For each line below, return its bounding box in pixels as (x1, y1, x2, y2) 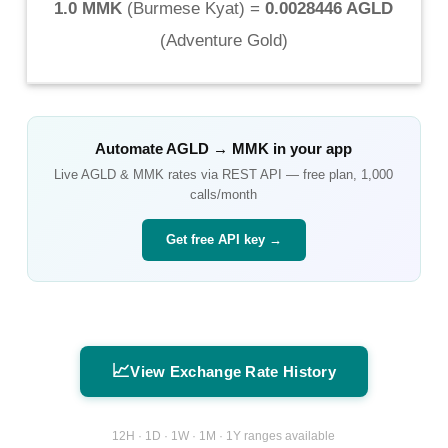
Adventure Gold (165, 30, 282, 50)
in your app (269, 139, 353, 157)
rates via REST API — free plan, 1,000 (164, 166, 394, 182)
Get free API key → (165, 231, 282, 247)
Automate (95, 139, 167, 157)
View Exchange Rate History (130, 362, 337, 380)
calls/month (190, 186, 258, 202)
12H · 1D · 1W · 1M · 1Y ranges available (112, 429, 336, 444)
